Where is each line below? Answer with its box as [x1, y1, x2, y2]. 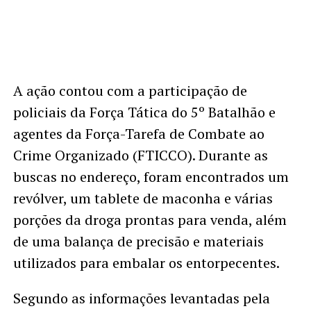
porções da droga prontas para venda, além [12, 210, 287, 229]
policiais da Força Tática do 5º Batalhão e [12, 102, 276, 121]
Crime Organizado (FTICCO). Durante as [12, 145, 268, 165]
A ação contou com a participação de [12, 81, 247, 100]
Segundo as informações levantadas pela [12, 288, 270, 308]
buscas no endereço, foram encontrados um [12, 167, 289, 186]
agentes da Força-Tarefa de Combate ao [12, 124, 264, 143]
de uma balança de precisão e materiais [12, 231, 264, 251]
